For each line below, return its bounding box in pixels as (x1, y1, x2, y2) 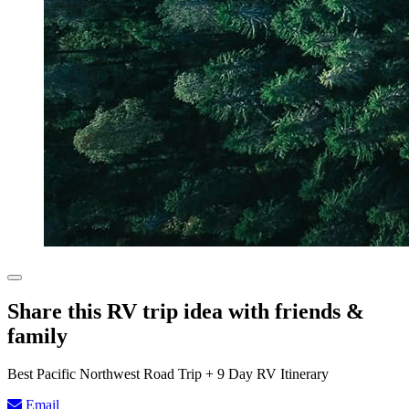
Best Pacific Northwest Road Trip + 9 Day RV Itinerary (7, 366, 329, 383)
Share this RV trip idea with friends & (7, 299, 364, 323)
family (7, 323, 68, 348)
